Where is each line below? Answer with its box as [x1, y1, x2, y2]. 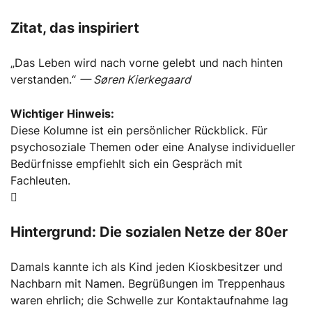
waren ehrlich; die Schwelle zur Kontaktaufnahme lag [10, 292, 288, 307]
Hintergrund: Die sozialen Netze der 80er [10, 223, 288, 240]
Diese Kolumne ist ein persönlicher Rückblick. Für [10, 123, 267, 137]
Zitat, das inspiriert [10, 19, 139, 36]
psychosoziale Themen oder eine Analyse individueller [10, 139, 295, 154]
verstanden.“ [10, 72, 79, 86]
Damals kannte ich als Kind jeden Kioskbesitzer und [10, 259, 283, 274]
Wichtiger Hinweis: [10, 106, 114, 120]
